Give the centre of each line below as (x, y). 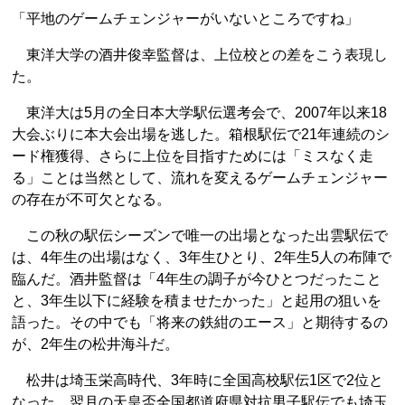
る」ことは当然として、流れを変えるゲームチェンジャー (200, 177)
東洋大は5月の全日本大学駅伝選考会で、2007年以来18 (199, 112)
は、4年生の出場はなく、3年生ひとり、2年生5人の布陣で (202, 257)
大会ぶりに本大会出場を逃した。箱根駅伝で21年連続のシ (201, 134)
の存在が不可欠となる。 (91, 199)
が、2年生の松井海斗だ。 (95, 344)
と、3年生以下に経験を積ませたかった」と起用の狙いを (197, 300)
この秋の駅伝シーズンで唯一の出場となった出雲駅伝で (200, 235)
